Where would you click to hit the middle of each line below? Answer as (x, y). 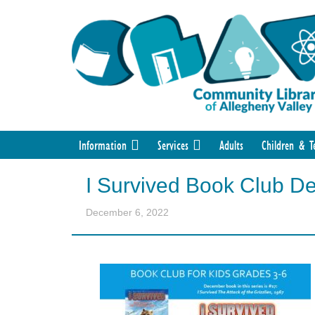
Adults (231, 145)
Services (173, 145)
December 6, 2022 (127, 213)
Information (103, 145)
